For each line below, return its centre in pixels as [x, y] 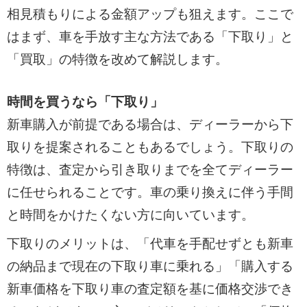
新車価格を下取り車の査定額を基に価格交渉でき [150, 289]
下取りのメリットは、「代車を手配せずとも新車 [150, 244]
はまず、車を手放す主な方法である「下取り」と [150, 37]
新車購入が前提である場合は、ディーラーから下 [150, 124]
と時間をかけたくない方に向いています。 [130, 214]
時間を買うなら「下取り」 [85, 101]
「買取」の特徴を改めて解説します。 [117, 60]
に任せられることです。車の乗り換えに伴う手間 [150, 192]
